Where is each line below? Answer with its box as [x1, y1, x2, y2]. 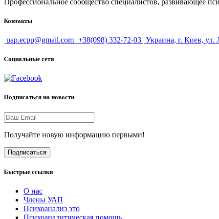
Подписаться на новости [4, 93, 74, 101]
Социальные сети [4, 55, 54, 63]
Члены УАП [23, 195, 63, 204]
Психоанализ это [23, 204, 80, 213]
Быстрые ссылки [4, 168, 53, 175]
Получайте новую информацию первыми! [4, 130, 145, 139]
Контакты [4, 17, 32, 24]
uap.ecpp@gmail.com [6, 35, 74, 44]
